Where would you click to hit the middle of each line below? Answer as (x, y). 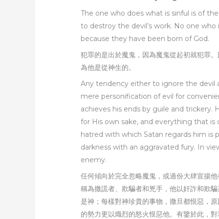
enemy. (94, 160)
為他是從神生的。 (108, 68)
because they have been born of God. (145, 39)
